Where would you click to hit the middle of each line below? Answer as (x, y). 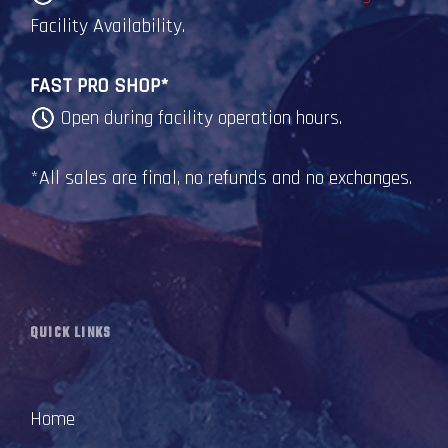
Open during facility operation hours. (199, 117)
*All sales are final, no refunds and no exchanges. (221, 177)
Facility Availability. (107, 25)
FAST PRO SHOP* (99, 85)
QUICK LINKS (71, 333)
